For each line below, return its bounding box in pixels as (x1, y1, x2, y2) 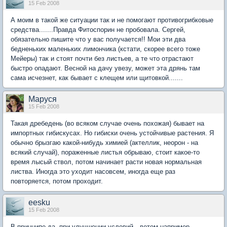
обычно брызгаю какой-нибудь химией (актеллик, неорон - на (11, 139, 198, 146)
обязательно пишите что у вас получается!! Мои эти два (11, 35, 185, 43)
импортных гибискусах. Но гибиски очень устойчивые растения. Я (11, 129, 214, 137)
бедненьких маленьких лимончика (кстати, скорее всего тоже (11, 45, 200, 53)
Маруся (28, 95, 57, 103)
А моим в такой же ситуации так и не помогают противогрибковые (11, 16, 213, 24)
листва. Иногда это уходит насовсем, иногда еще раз (11, 168, 175, 175)
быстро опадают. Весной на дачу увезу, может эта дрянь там (11, 64, 200, 72)
